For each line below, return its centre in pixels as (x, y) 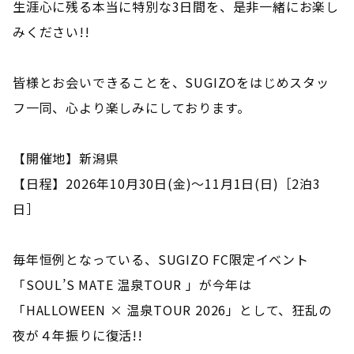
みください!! (51, 31)
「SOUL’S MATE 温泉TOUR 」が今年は (132, 284)
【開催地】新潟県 (66, 158)
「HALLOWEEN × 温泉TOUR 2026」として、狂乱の (172, 309)
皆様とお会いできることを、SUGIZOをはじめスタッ (171, 82)
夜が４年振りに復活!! (78, 335)
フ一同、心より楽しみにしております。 (132, 107)
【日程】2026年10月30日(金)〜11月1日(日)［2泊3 (167, 183)
